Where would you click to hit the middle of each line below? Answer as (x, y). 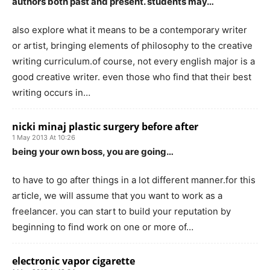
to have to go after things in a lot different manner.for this (134, 180)
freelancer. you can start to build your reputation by (121, 211)
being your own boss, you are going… (93, 151)
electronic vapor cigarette (74, 261)
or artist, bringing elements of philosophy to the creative (132, 45)
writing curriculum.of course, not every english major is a (133, 61)
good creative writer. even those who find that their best (132, 77)
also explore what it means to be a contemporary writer (130, 30)
